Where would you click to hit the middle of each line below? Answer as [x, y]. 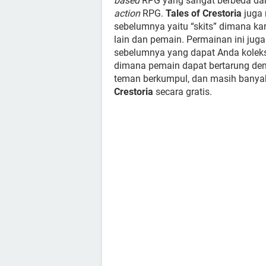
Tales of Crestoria [204, 13]
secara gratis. [183, 92]
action [127, 13]
